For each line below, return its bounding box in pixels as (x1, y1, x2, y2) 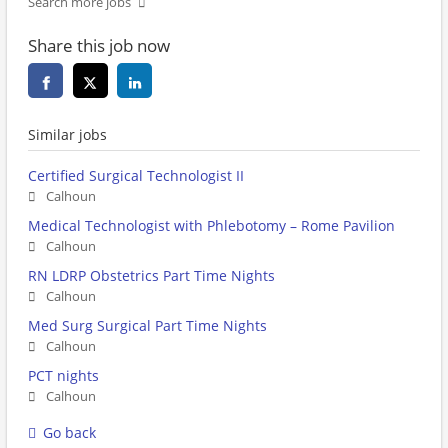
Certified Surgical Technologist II (28, 166, 244, 186)
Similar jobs (28, 125, 107, 145)
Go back (43, 423, 96, 443)
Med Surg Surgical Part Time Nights (28, 316, 267, 336)
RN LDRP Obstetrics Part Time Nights (28, 266, 275, 286)
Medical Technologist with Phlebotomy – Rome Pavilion (28, 216, 395, 236)
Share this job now (28, 34, 170, 58)
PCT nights (28, 366, 99, 386)
